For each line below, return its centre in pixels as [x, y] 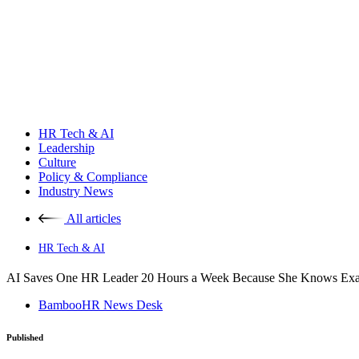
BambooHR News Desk [101, 305]
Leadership [67, 148]
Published [25, 337]
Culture [57, 162]
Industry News [76, 191]
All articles [94, 218]
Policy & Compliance [93, 177]
